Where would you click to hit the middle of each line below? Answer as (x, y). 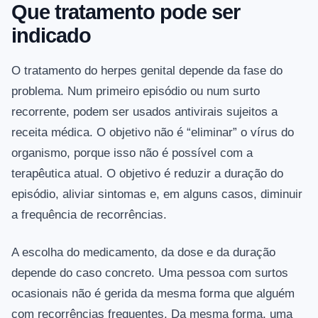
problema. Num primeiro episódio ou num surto (136, 92)
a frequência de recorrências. (89, 215)
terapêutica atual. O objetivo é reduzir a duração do (147, 174)
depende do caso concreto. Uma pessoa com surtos (150, 273)
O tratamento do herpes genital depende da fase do (147, 71)
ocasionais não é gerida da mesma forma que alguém (153, 294)
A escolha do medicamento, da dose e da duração (143, 253)
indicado (51, 36)
